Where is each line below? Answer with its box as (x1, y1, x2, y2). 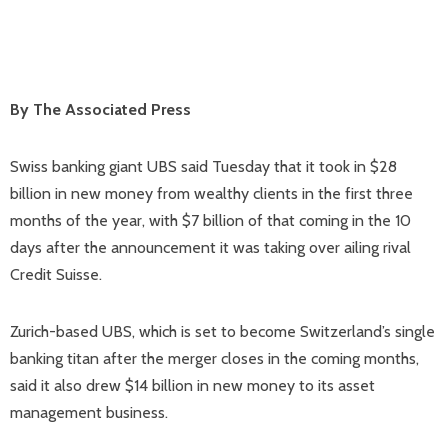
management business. (10, 403, 168, 422)
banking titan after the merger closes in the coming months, (10, 349, 419, 368)
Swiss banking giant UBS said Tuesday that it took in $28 (10, 157, 397, 176)
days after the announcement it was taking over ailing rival (10, 238, 411, 257)
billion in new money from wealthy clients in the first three (10, 184, 413, 203)
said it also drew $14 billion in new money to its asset (10, 376, 375, 395)
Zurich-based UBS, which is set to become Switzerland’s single (10, 322, 435, 341)
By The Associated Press (10, 100, 191, 119)
